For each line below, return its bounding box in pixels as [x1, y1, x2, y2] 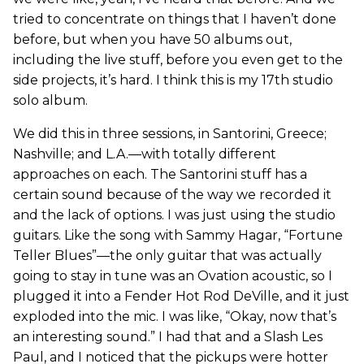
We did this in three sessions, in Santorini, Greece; [13, 125, 327, 141]
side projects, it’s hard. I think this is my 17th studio [13, 71, 333, 88]
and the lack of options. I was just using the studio [13, 206, 336, 223]
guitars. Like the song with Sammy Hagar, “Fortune [13, 227, 343, 243]
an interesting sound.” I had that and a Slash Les [13, 328, 323, 344]
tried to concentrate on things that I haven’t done [13, 11, 336, 27]
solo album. [13, 92, 88, 108]
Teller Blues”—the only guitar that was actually [13, 247, 322, 263]
